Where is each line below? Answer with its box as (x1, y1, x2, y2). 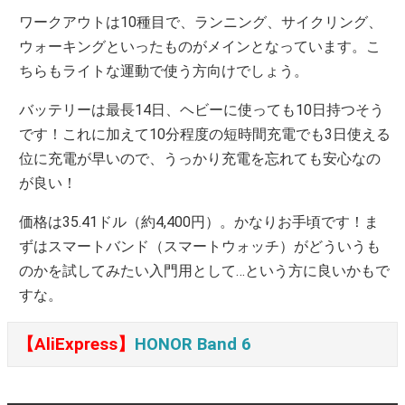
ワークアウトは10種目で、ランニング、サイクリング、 (19, 14, 383, 32)
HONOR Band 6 (135, 334, 251, 355)
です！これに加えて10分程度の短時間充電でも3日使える (19, 126, 391, 144)
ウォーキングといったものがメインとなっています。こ (19, 38, 381, 56)
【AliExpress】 (17, 334, 135, 355)
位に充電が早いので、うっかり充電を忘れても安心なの (19, 150, 381, 168)
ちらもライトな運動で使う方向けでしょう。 (19, 62, 309, 80)
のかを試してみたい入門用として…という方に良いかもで (19, 262, 391, 280)
